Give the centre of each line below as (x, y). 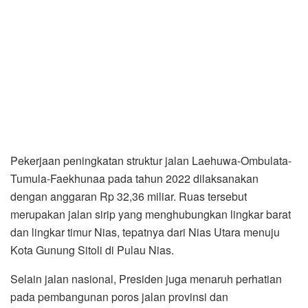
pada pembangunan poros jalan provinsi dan (119, 296)
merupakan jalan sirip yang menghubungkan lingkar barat (151, 214)
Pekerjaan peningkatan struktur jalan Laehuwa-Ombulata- (151, 160)
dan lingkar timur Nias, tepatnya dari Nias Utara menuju (145, 232)
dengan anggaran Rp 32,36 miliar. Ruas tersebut (129, 196)
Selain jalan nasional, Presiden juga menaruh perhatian (146, 278)
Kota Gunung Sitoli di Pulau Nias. (92, 250)
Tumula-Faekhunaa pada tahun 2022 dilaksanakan (134, 178)
